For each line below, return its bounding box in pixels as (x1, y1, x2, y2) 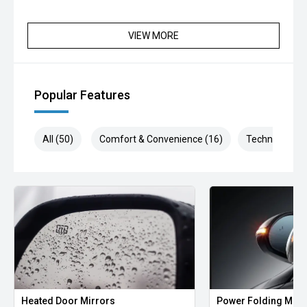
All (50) (42, 134, 73, 145)
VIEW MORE (128, 30, 179, 42)
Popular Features (34, 88, 130, 103)
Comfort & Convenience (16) (99, 134, 223, 145)
